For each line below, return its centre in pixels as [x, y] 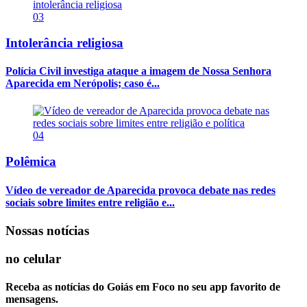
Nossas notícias [47, 231]
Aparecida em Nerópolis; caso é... [83, 84]
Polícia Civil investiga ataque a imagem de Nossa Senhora [138, 71]
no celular [33, 258]
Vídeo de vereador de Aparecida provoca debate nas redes [140, 190]
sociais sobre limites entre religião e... [90, 202]
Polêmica [31, 162]
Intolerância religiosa [64, 43]
